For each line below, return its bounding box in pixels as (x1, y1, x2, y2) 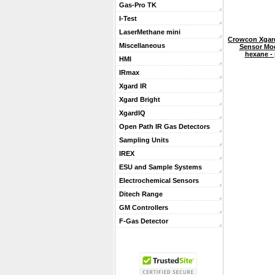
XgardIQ (119, 109, 145, 117)
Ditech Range (119, 190, 163, 198)
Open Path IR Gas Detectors (119, 123, 210, 130)
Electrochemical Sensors (119, 177, 199, 184)
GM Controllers (119, 204, 168, 211)
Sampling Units (119, 136, 169, 144)
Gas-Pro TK (119, 1, 157, 9)
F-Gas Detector (119, 217, 168, 225)
